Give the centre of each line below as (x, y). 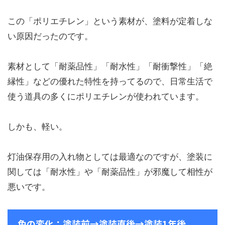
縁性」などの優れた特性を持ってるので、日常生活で (110, 81)
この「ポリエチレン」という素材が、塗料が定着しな (110, 21)
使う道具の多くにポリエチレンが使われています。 (106, 96)
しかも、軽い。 (37, 126)
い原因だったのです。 (50, 36)
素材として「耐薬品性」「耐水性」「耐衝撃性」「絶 (110, 66)
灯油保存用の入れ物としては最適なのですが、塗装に (110, 156)
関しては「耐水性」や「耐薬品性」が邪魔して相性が (110, 172)
